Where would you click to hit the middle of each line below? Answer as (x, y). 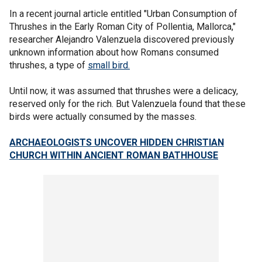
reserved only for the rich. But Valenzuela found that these (127, 104)
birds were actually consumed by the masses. (103, 117)
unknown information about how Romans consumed (114, 52)
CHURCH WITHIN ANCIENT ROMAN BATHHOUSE (114, 155)
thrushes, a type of (49, 65)
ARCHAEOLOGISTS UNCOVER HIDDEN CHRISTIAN (117, 142)
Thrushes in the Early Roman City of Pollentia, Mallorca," (123, 27)
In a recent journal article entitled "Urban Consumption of (123, 14)
